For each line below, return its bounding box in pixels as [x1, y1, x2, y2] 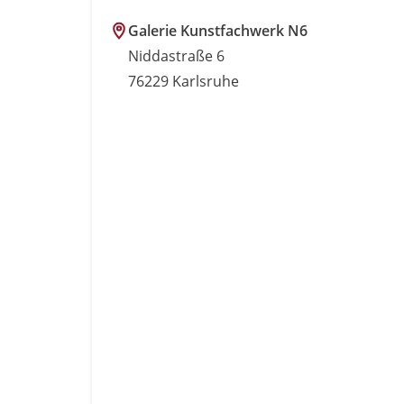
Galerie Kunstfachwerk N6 [128, 21, 308, 41]
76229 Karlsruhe [128, 71, 239, 91]
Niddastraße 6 [128, 46, 225, 66]
